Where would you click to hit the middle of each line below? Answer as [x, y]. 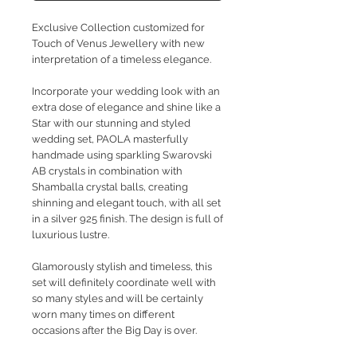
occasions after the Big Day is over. [114, 331]
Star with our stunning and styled [111, 124]
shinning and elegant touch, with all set [126, 203]
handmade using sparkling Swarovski [122, 155]
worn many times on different [103, 315]
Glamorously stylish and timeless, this [122, 267]
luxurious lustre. [72, 235]
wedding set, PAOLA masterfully [110, 139]
